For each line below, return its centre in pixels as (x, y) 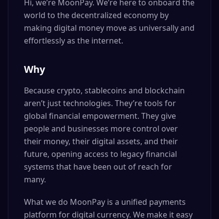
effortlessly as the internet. (74, 41)
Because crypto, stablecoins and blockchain (104, 90)
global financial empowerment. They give (100, 116)
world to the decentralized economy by (96, 15)
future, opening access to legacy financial (100, 154)
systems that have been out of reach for (98, 167)
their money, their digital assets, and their (101, 141)
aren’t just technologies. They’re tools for (100, 103)
